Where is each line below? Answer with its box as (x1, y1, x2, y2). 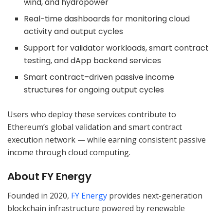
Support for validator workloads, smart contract (24, 42, 209, 54)
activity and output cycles (24, 26, 124, 37)
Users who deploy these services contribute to (7, 109, 176, 120)
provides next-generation (107, 190, 202, 201)
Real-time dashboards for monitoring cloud (24, 13, 190, 25)
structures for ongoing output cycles (24, 84, 164, 96)
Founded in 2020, (7, 190, 71, 201)
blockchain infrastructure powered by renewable (7, 202, 185, 214)
